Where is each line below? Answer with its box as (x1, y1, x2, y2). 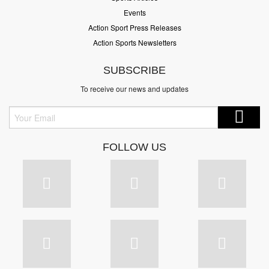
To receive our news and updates (80, 83, 189, 94)
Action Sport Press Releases (88, 22, 181, 33)
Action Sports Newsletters (92, 37, 177, 48)
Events (123, 7, 146, 18)
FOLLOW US (103, 141, 166, 154)
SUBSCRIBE (103, 64, 166, 77)
